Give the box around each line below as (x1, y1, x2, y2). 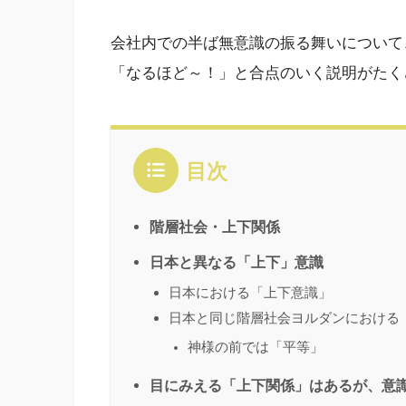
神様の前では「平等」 (188, 339, 324, 354)
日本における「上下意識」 (169, 284, 332, 300)
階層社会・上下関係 (150, 217, 280, 235)
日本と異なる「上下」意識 (150, 253, 324, 270)
